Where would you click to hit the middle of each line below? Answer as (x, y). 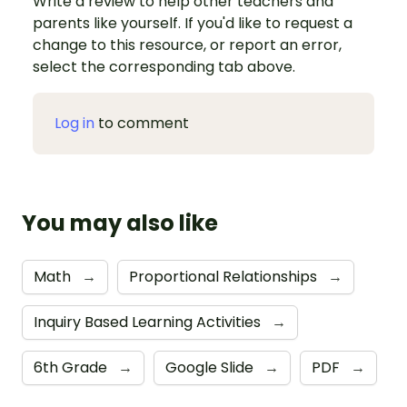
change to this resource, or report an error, (187, 45)
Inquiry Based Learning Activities (149, 322)
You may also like (120, 223)
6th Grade (72, 367)
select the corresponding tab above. (164, 66)
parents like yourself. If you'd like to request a (193, 23)
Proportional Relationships (225, 276)
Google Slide (211, 367)
